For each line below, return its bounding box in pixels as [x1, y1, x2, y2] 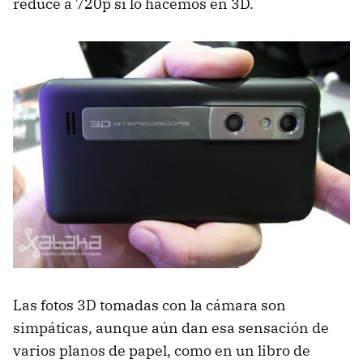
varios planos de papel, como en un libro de [13, 341, 310, 361]
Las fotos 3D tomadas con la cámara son [13, 296, 286, 315]
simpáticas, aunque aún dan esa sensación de [13, 318, 329, 338]
